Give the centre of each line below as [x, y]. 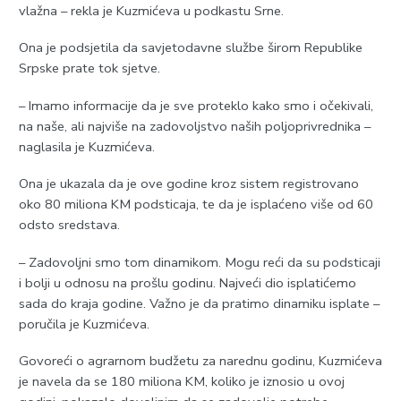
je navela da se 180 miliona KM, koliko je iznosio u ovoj [181, 382]
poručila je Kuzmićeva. [84, 324]
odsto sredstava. [69, 225]
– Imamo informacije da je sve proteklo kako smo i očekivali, [196, 105]
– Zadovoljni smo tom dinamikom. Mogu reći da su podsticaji [199, 262]
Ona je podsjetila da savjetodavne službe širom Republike [190, 48]
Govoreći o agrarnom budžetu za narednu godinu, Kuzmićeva [200, 361]
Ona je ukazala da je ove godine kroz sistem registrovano [188, 184]
